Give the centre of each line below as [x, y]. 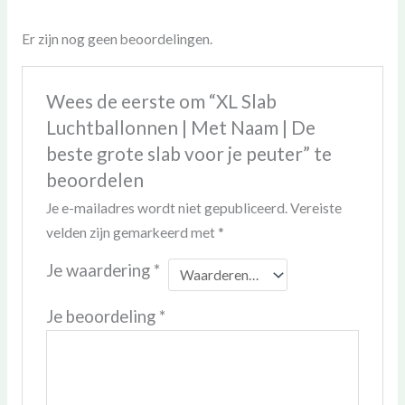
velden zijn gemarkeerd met [132, 233]
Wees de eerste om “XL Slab [161, 102]
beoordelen [94, 180]
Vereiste [316, 208]
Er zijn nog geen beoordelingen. [117, 39]
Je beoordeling [102, 316]
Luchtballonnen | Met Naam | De [180, 128]
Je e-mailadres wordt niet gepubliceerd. [166, 208]
